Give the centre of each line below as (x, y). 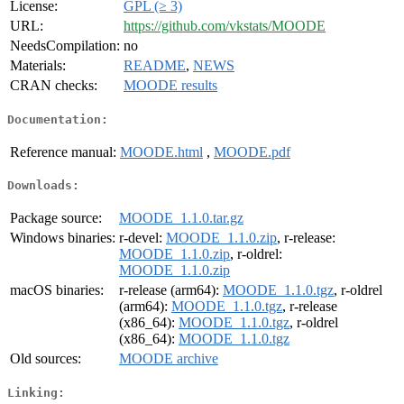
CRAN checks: (54, 86)
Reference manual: (63, 151)
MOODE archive (169, 359)
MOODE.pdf (252, 151)
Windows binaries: (63, 238)
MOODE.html (161, 151)
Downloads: (43, 186)
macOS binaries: (57, 290)
